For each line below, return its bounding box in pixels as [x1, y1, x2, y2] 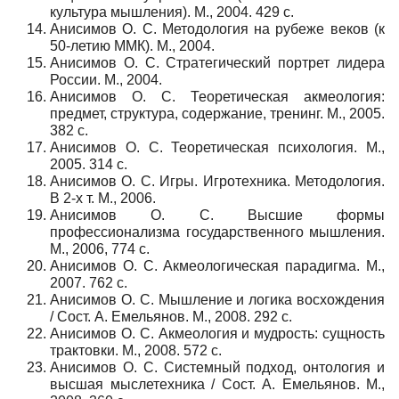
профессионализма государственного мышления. [50, 224, 385, 240]
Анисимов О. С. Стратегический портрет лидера [50, 54, 385, 70]
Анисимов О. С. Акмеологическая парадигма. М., [50, 257, 385, 273]
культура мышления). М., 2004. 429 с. [50, 4, 294, 20]
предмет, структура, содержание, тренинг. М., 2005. [50, 105, 385, 121]
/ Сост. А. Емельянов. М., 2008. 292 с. [50, 308, 292, 324]
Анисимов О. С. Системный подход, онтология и [50, 359, 385, 375]
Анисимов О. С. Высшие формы [50, 207, 385, 223]
